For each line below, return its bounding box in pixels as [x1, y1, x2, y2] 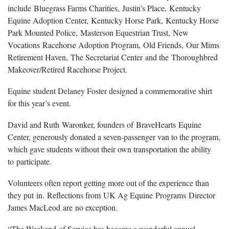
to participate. [8, 155, 52, 167]
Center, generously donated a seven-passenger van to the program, [8, 131, 220, 142]
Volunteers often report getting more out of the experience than [8, 177, 209, 188]
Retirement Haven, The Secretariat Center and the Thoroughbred [8, 51, 218, 62]
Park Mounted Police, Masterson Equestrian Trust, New [8, 27, 189, 38]
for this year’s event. [8, 97, 71, 108]
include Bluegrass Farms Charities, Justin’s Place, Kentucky [8, 2, 201, 13]
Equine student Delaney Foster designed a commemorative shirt [8, 85, 212, 96]
